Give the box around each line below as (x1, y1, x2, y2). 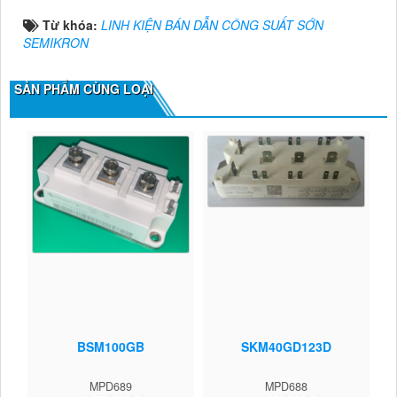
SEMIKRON (23, 34, 89, 52)
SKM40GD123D (241, 338, 331, 356)
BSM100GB (77, 338, 144, 356)
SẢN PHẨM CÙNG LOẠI (14, 80, 153, 98)
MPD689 (90, 378, 132, 394)
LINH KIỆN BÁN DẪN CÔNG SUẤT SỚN (101, 16, 323, 35)
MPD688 (265, 378, 307, 394)
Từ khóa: (43, 16, 101, 35)
